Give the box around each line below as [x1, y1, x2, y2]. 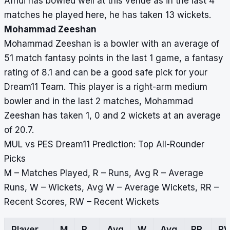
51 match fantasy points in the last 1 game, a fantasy [4, 53, 223, 64]
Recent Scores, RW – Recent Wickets [4, 197, 159, 207]
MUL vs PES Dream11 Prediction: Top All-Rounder [4, 139, 204, 150]
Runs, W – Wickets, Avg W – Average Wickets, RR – [4, 182, 219, 193]
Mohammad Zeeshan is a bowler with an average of [4, 39, 219, 49]
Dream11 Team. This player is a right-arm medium [4, 82, 207, 92]
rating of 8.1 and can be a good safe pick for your [4, 67, 207, 78]
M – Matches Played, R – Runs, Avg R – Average [4, 168, 203, 179]
